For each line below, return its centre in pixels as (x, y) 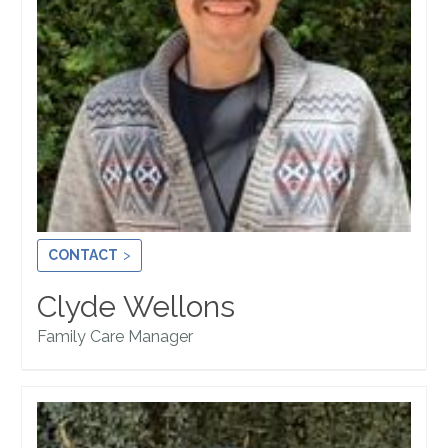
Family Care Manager (115, 337)
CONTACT (83, 255)
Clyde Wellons (136, 307)
